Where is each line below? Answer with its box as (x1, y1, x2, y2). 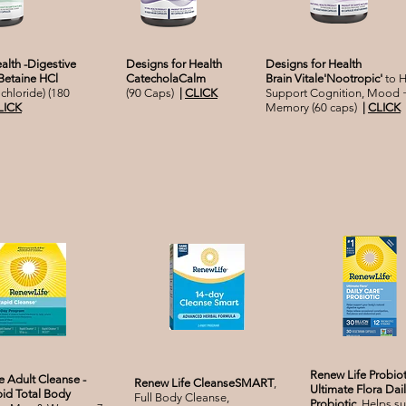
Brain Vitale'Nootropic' (266, 72, 382, 86)
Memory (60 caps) (266, 101, 362, 115)
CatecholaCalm (126, 72, 206, 86)
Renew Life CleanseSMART (134, 376, 274, 391)
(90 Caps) (126, 86, 179, 101)
